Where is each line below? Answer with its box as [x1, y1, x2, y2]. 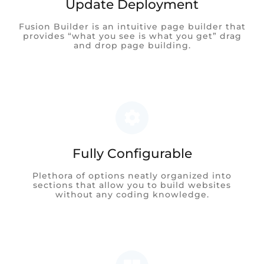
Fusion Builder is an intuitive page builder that [18, 21, 246, 32]
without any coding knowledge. [55, 189, 209, 200]
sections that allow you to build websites [33, 179, 231, 190]
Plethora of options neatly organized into [32, 170, 232, 181]
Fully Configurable [72, 145, 192, 161]
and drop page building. [73, 39, 191, 51]
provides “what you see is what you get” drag [22, 30, 242, 41]
